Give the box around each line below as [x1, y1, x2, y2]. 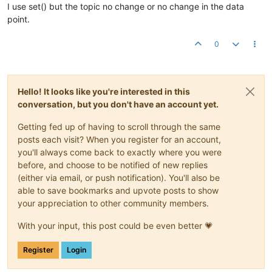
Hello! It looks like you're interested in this [18, 86, 190, 97]
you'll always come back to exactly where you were [18, 147, 222, 158]
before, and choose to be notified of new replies [18, 160, 208, 171]
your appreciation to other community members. [18, 198, 209, 209]
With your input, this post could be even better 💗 [18, 220, 213, 231]
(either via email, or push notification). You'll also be [18, 172, 220, 183]
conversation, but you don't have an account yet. [18, 99, 219, 110]
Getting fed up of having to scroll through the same [18, 121, 220, 132]
